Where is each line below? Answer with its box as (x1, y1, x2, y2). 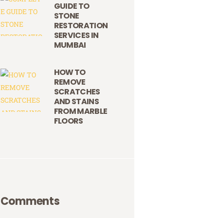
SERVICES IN (54, 29, 99, 41)
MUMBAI (54, 39, 86, 51)
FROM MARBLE (54, 106, 108, 117)
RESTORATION (54, 19, 108, 31)
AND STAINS (54, 96, 99, 108)
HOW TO (54, 67, 86, 78)
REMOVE (54, 76, 86, 88)
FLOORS (54, 115, 83, 127)
